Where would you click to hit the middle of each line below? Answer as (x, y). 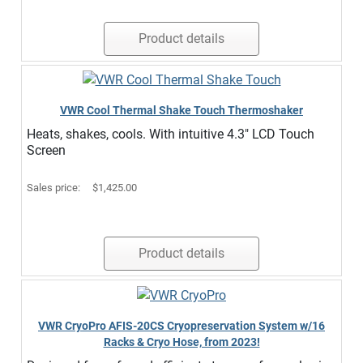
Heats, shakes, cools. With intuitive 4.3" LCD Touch (171, 135)
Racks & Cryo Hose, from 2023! (181, 342)
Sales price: (55, 188)
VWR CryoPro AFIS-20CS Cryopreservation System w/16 (181, 326)
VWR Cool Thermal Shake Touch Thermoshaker (181, 111)
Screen (46, 151)
